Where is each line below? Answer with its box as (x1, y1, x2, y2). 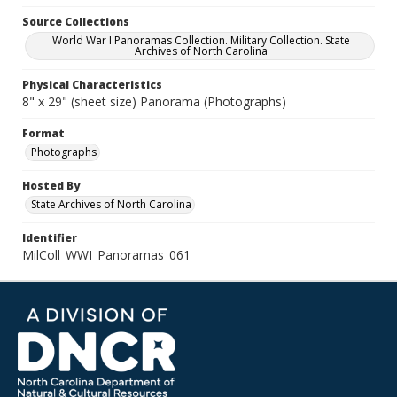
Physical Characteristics (22, 77, 162, 92)
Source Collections (22, 14, 129, 29)
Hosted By (22, 178, 80, 193)
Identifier (22, 230, 77, 245)
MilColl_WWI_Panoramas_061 (22, 246, 191, 263)
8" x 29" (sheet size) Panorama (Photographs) (22, 93, 286, 110)
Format (22, 126, 65, 141)
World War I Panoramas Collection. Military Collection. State (52, 33, 350, 48)
